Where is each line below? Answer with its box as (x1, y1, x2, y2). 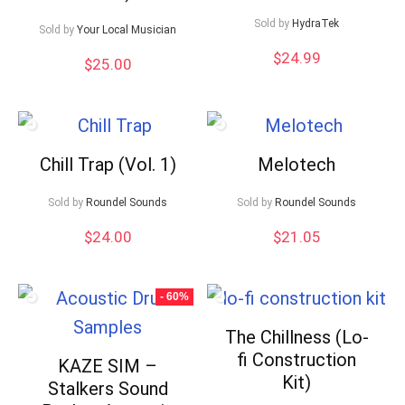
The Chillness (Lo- (224, 326, 369, 348)
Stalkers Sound (47, 378, 168, 400)
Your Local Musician (77, 24, 177, 36)
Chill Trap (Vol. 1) (39, 154, 176, 175)
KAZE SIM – (58, 355, 158, 377)
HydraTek (292, 17, 340, 30)
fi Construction (237, 349, 357, 371)
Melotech (258, 154, 336, 175)
